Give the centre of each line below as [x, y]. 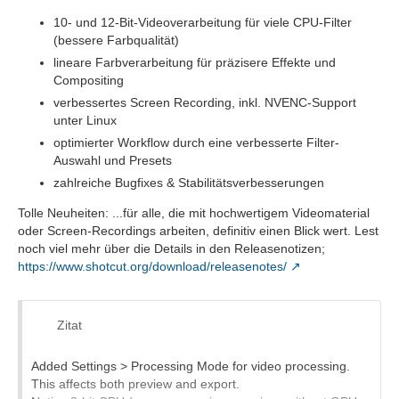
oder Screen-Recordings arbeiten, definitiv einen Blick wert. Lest [198, 231]
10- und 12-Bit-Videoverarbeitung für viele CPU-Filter [203, 22]
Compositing [89, 80]
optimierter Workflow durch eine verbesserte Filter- [196, 142]
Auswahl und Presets [113, 160]
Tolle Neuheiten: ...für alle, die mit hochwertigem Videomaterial [194, 213]
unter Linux [85, 120]
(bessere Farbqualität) [116, 40]
